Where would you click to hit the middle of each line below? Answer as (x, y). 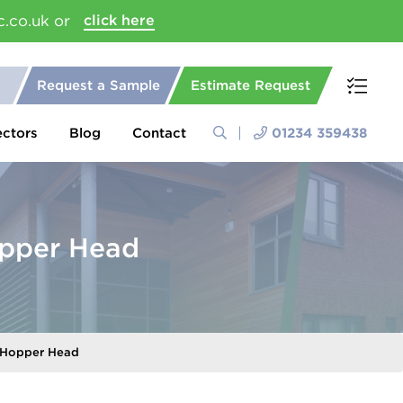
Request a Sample (99, 85)
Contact (159, 133)
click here (119, 20)
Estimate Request (251, 85)
